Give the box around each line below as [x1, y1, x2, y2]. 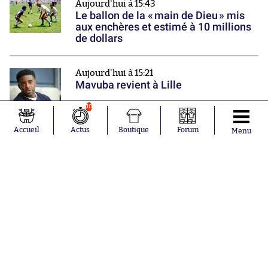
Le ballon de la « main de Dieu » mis [75, 9, 245, 22]
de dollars [75, 32, 123, 45]
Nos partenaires [90, 100, 178, 118]
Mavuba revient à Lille [75, 78, 182, 92]
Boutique [118, 126, 150, 133]
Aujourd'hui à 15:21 [75, 69, 153, 78]
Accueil [13, 126, 39, 133]
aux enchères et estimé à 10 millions [75, 20, 251, 33]
